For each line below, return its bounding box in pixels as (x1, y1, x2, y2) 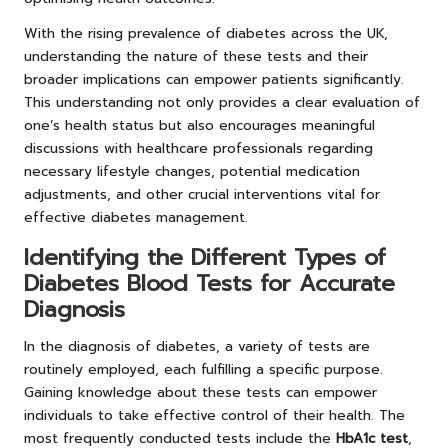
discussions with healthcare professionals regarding (24, 138, 373, 160)
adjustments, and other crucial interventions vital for (24, 184, 380, 206)
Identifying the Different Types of (24, 241, 386, 275)
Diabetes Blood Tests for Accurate (24, 267, 395, 301)
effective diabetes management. (24, 207, 248, 229)
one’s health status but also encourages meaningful (24, 115, 375, 137)
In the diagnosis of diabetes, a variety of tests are (24, 336, 370, 358)
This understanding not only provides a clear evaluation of (24, 92, 420, 114)
